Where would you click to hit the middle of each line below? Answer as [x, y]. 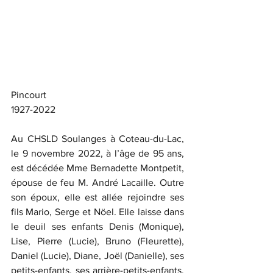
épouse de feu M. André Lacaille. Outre [97, 182]
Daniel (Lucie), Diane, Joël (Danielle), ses [97, 255]
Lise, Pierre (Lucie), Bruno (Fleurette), [97, 241]
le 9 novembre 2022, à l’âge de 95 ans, [97, 153]
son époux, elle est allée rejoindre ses [97, 197]
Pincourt [29, 94]
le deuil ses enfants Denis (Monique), [97, 226]
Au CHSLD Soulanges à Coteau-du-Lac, [97, 138]
